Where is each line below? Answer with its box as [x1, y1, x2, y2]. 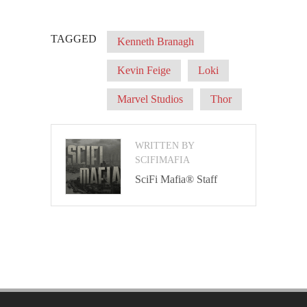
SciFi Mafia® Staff [135, 173, 217, 186]
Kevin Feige [117, 64, 171, 77]
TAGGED [51, 33, 97, 45]
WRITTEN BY [135, 140, 194, 151]
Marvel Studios [117, 93, 183, 106]
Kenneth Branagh [117, 36, 194, 48]
